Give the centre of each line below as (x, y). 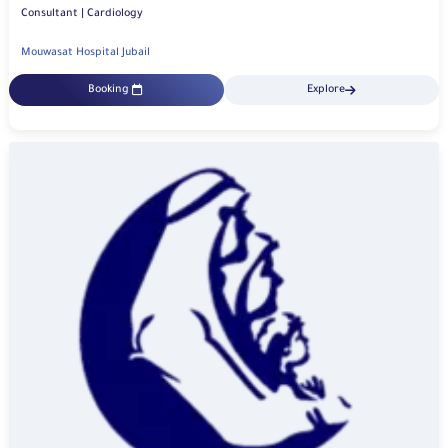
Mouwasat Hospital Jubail (85, 53)
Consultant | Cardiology (115, 14)
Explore (326, 90)
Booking (108, 90)
